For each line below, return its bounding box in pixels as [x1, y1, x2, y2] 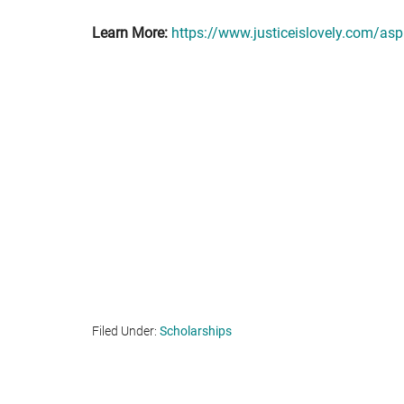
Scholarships [160, 324, 232, 338]
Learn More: [92, 24, 168, 41]
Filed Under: [92, 324, 160, 338]
